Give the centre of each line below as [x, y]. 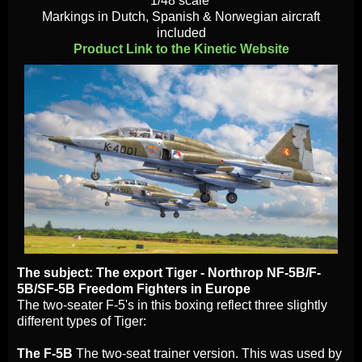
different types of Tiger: [82, 322]
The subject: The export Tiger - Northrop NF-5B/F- [169, 273]
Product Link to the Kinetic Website [181, 48]
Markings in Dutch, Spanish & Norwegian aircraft [181, 16]
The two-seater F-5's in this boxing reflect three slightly [172, 305]
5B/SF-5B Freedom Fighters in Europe [134, 289]
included [181, 32]
